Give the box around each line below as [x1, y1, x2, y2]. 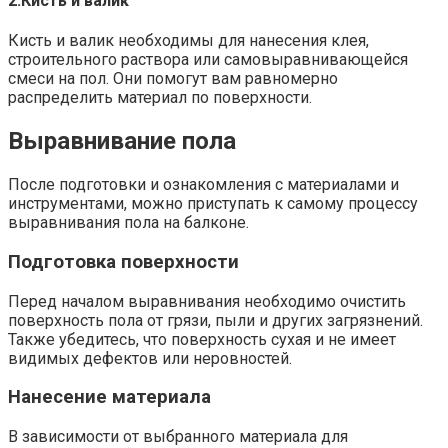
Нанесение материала [8, 386, 211, 409]
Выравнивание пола [8, 127, 236, 156]
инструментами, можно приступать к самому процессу [8, 194, 418, 214]
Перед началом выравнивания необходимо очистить [8, 291, 406, 311]
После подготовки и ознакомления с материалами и [8, 175, 399, 195]
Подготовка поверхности [8, 250, 239, 273]
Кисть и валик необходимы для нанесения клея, [8, 31, 369, 51]
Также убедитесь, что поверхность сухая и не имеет [8, 329, 396, 349]
